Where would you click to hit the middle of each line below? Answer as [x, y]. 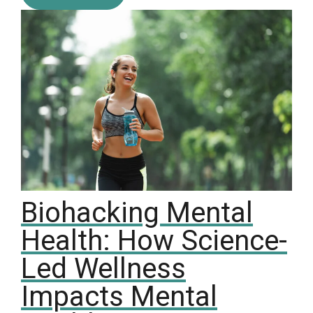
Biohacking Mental [137, 213]
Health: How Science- [154, 241]
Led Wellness [103, 269]
